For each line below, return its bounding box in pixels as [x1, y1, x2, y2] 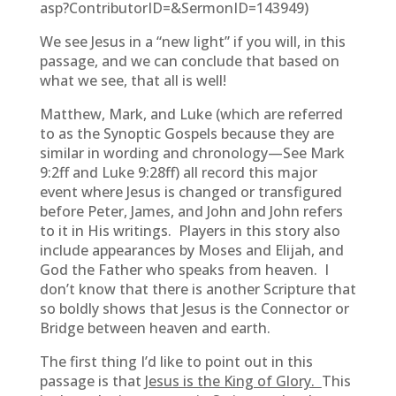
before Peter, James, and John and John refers [39, 202, 343, 221]
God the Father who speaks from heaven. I [39, 260, 329, 279]
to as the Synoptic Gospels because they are [39, 124, 334, 143]
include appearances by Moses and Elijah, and [39, 240, 344, 260]
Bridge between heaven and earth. [39, 318, 270, 338]
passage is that [39, 371, 145, 391]
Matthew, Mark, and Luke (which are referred [39, 104, 343, 124]
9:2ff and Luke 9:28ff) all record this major [39, 163, 317, 182]
